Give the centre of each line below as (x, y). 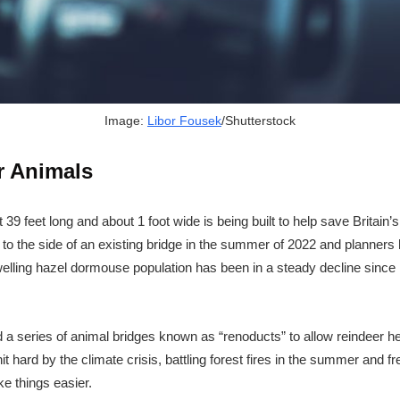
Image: (125, 121)
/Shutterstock (258, 121)
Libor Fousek (184, 121)
